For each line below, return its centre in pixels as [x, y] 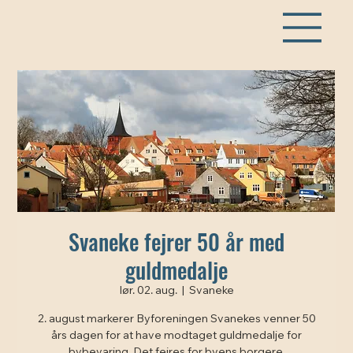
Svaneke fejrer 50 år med [176, 241]
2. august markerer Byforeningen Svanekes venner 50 [176, 320]
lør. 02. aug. [148, 291]
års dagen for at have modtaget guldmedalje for [176, 336]
